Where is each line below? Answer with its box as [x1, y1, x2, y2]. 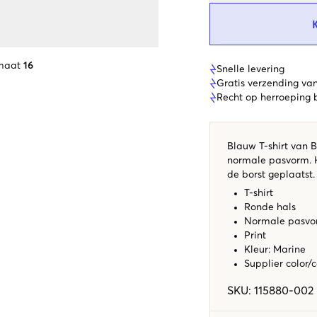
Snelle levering [217, 64, 284, 74]
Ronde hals [244, 202, 296, 212]
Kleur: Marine [244, 244, 306, 255]
